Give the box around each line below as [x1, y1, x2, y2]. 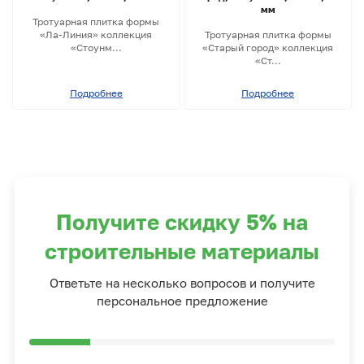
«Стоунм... [70, 41, 122, 54]
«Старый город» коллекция [202, 41, 334, 54]
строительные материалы [45, 238, 319, 264]
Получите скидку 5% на [56, 209, 308, 235]
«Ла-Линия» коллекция [40, 28, 153, 41]
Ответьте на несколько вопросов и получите [49, 275, 315, 290]
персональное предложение [96, 292, 268, 308]
